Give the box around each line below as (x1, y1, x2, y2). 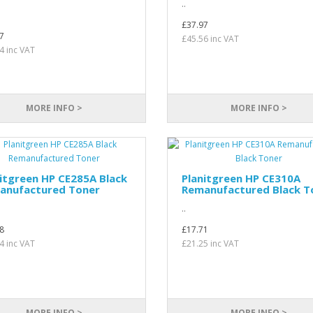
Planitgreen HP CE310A (181, 171, 300, 185)
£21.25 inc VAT (181, 238, 239, 249)
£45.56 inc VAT (181, 33, 239, 45)
